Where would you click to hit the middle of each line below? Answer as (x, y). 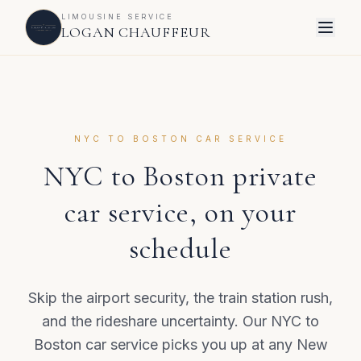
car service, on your (180, 212)
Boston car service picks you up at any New (180, 344)
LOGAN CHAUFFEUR (136, 32)
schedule (180, 249)
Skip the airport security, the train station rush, (180, 298)
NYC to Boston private (180, 176)
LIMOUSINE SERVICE (118, 16)
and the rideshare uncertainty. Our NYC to (180, 321)
